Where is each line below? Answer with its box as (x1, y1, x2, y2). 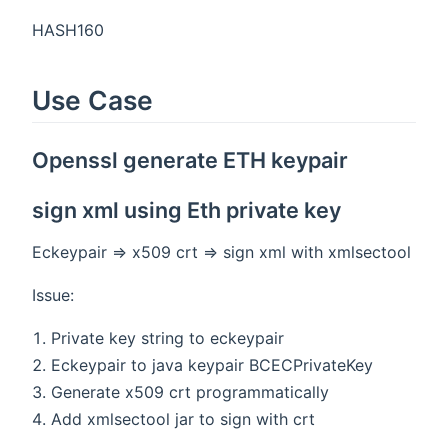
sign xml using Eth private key (32, 196, 342, 223)
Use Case (32, 83, 153, 116)
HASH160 (32, 19, 104, 40)
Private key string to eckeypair (51, 327, 285, 348)
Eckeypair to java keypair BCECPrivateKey (51, 354, 374, 375)
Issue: (32, 284, 74, 305)
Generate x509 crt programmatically (51, 381, 330, 402)
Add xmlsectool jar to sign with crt (51, 408, 316, 429)
